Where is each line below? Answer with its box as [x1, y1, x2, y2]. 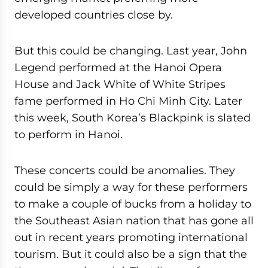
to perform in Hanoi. [14, 128, 123, 141]
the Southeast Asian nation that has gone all [14, 214, 254, 227]
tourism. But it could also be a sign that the [14, 248, 247, 260]
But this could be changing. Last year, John [14, 44, 247, 57]
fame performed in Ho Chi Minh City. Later [14, 95, 242, 107]
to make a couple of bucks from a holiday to [14, 197, 251, 210]
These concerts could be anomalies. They [14, 164, 235, 176]
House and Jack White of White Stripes [14, 78, 226, 90]
